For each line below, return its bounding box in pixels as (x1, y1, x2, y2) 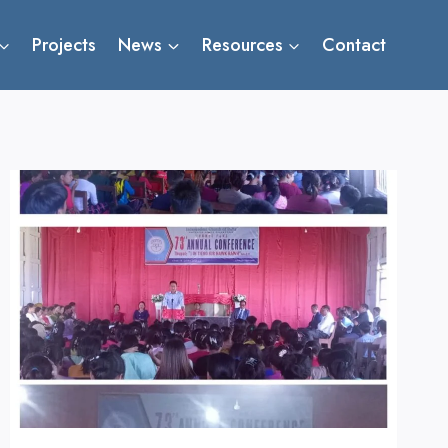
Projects (32, 32, 97, 58)
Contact (322, 32, 387, 58)
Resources (201, 32, 283, 58)
